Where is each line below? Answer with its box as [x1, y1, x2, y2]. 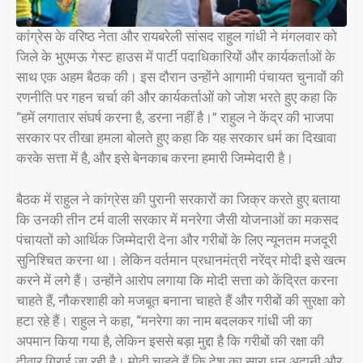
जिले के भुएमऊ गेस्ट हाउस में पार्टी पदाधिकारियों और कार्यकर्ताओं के [16, 49, 335, 66]
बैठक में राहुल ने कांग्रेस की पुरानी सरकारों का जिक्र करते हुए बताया [16, 190, 340, 207]
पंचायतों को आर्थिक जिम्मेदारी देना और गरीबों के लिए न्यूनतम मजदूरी [16, 231, 337, 248]
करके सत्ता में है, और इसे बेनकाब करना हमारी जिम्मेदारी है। [16, 150, 293, 167]
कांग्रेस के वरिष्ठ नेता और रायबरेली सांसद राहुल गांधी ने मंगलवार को [16, 28, 337, 45]
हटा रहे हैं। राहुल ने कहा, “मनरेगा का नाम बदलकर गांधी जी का [16, 312, 312, 329]
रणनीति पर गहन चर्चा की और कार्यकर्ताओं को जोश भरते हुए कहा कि [16, 89, 337, 106]
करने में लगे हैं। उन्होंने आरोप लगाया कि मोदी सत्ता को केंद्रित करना [16, 271, 338, 288]
